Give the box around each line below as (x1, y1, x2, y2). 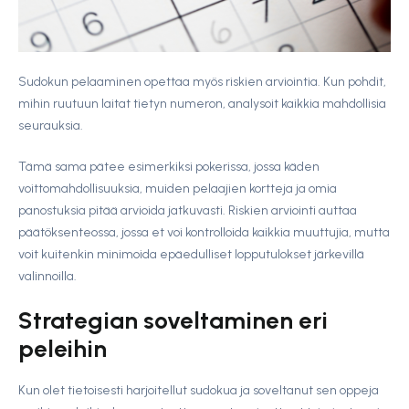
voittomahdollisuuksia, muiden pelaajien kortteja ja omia (18, 181, 337, 197)
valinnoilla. (18, 268, 77, 285)
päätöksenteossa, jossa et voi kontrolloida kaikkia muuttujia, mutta (18, 225, 390, 241)
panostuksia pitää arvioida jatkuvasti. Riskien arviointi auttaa (18, 203, 357, 219)
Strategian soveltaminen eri (18, 306, 328, 336)
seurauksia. (18, 118, 83, 134)
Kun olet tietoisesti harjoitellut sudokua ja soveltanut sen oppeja (18, 383, 379, 399)
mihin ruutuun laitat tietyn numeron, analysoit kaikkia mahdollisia (18, 96, 386, 112)
